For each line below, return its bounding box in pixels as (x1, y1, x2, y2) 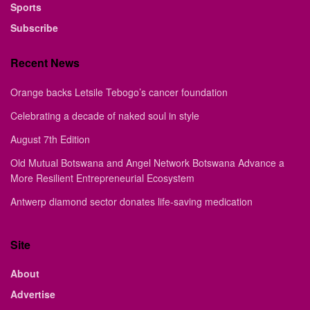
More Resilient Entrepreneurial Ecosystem (10, 170, 194, 185)
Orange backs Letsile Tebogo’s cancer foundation (10, 84, 228, 99)
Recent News (10, 54, 80, 71)
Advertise (10, 286, 55, 301)
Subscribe (10, 20, 58, 35)
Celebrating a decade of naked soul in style (10, 108, 199, 122)
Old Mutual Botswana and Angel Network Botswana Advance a (10, 155, 284, 170)
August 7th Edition (10, 131, 90, 146)
